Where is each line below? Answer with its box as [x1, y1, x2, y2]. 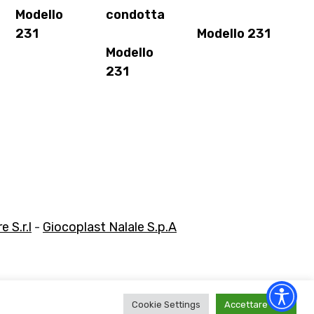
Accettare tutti [224, 299, 288, 310]
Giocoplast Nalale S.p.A [43, 219, 177, 235]
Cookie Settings [132, 299, 200, 310]
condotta [106, 6, 165, 22]
